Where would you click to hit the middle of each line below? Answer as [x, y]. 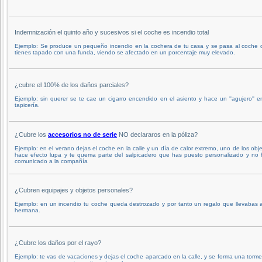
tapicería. [27, 105]
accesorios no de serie [82, 134]
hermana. [27, 210]
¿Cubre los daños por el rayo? [58, 242]
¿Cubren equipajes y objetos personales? [74, 190]
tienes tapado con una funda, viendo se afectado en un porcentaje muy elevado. [125, 52]
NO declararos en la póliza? [157, 134]
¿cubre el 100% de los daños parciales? [72, 85]
